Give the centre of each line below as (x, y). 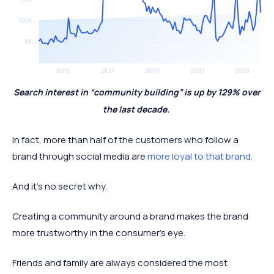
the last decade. (137, 109)
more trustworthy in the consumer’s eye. (99, 232)
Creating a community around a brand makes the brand (130, 216)
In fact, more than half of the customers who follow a (125, 139)
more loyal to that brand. (200, 156)
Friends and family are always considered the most (120, 262)
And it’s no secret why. (60, 186)
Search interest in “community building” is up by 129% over (137, 92)
